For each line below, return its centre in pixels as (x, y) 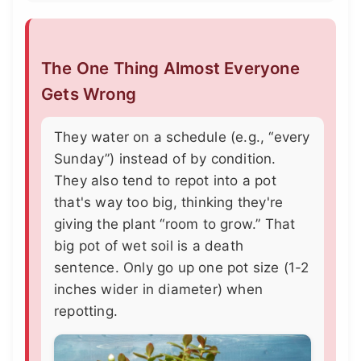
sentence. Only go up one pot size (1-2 (182, 268)
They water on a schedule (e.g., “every (182, 137)
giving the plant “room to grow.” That (175, 224)
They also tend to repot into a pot (165, 181)
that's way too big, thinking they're (169, 203)
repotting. (86, 311)
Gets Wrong (89, 93)
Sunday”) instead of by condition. (165, 159)
